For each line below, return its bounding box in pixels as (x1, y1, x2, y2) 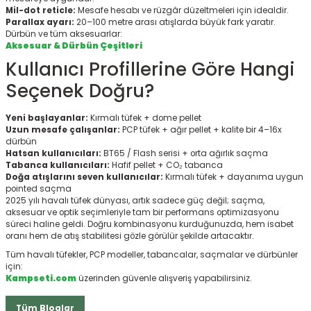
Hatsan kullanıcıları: (6, 147, 101, 159)
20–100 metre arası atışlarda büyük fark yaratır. (74, 16, 276, 28)
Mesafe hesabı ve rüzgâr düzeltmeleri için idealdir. (76, 4, 289, 16)
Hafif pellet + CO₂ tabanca (110, 159, 223, 171)
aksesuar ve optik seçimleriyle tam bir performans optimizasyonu (6, 206, 279, 218)
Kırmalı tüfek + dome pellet (88, 112, 201, 124)
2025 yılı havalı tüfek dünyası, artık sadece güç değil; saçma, (6, 194, 264, 206)
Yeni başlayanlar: (6, 112, 88, 124)
